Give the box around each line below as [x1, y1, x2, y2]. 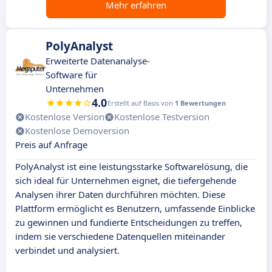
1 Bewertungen [175, 98, 226, 108]
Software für [46, 69, 97, 81]
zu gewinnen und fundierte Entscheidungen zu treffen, [15, 216, 242, 229]
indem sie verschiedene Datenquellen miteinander [15, 230, 225, 243]
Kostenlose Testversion [114, 110, 209, 123]
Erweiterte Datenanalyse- [46, 55, 150, 67]
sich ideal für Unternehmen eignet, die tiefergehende [15, 174, 236, 187]
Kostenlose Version [25, 110, 104, 123]
